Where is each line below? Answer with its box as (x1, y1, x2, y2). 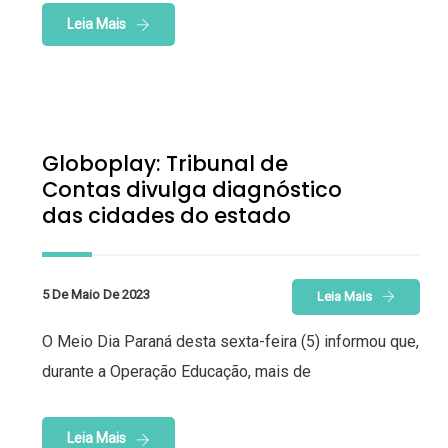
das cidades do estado (42, 200, 291, 230)
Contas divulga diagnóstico (42, 174, 342, 204)
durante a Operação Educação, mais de (42, 362, 311, 382)
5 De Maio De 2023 (42, 286, 150, 302)
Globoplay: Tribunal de (42, 148, 288, 178)
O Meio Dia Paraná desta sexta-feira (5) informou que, (42, 332, 419, 352)
